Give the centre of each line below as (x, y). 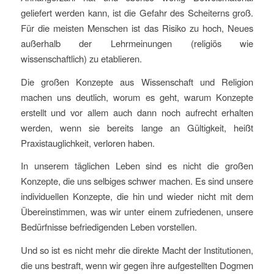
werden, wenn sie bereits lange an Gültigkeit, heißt (137, 127)
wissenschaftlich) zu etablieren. (81, 58)
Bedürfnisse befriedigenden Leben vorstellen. (109, 227)
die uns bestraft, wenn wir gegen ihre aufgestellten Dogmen (137, 265)
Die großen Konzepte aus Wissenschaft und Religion (137, 81)
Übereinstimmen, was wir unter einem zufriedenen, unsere (137, 212)
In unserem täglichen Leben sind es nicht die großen (137, 166)
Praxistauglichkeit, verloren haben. (87, 143)
